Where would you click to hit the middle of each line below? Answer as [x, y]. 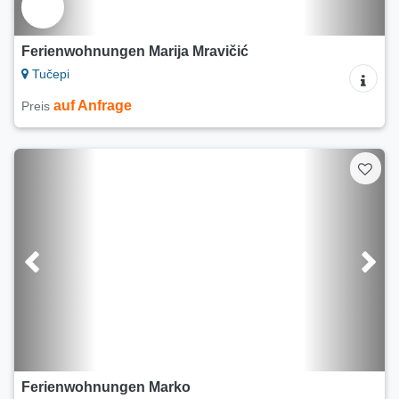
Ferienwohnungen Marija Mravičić [135, 52]
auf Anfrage [93, 106]
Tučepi [49, 74]
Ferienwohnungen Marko [106, 387]
